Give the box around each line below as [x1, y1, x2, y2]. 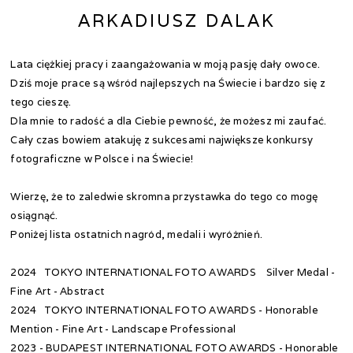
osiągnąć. [10, 209, 61, 222]
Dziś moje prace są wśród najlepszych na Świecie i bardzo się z [10, 76, 325, 90]
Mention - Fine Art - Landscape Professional [10, 322, 236, 336]
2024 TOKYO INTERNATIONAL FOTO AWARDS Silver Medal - [10, 266, 336, 279]
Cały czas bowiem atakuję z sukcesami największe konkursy [10, 133, 314, 147]
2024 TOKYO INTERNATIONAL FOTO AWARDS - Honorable [10, 303, 318, 317]
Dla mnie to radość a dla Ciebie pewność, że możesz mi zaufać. [10, 114, 327, 128]
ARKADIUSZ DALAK [77, 9, 276, 32]
